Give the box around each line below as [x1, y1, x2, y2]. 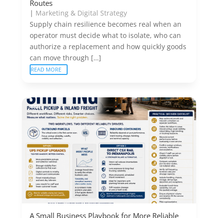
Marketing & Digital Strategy [35, 8, 127, 18]
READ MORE [30, 65, 61, 73]
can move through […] [29, 53, 101, 62]
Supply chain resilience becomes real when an [29, 19, 182, 29]
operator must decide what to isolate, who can [29, 30, 181, 40]
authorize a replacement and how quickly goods [29, 41, 186, 51]
